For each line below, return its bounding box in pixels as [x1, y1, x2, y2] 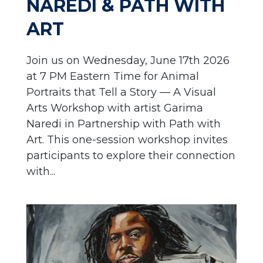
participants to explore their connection [26, 149, 235, 162]
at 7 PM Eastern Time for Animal [26, 69, 199, 83]
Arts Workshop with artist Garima [26, 101, 203, 114]
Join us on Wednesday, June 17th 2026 [26, 53, 230, 67]
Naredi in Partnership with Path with [26, 117, 221, 130]
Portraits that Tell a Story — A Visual [26, 85, 216, 99]
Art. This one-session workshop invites [26, 133, 228, 146]
